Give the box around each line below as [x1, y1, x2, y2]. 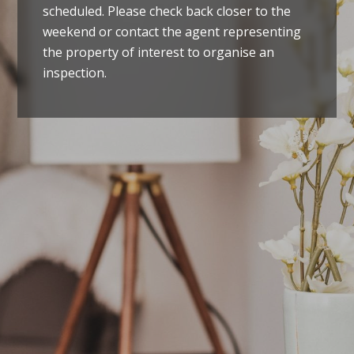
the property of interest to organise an [43, 43, 275, 61]
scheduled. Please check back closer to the [43, 2, 292, 20]
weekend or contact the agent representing [43, 22, 302, 40]
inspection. [43, 63, 107, 81]
